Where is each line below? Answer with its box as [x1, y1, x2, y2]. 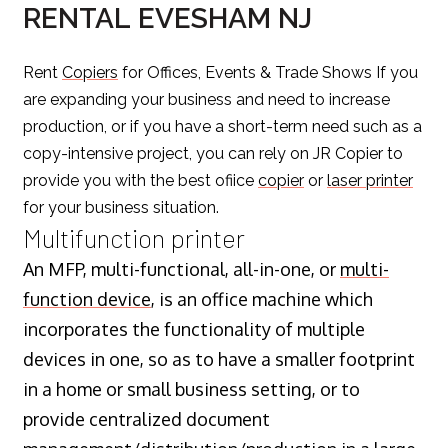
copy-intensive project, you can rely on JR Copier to [23, 143, 403, 163]
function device [23, 287, 151, 310]
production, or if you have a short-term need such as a [23, 116, 422, 136]
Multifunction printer [23, 221, 245, 253]
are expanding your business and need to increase [23, 89, 390, 109]
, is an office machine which [151, 287, 373, 310]
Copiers [62, 62, 118, 82]
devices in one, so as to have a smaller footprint [23, 347, 415, 370]
